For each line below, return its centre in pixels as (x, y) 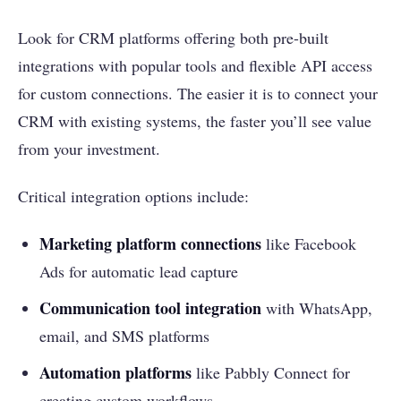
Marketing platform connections (150, 244)
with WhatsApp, (317, 308)
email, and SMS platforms (124, 336)
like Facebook (309, 244)
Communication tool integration (150, 308)
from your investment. (89, 149)
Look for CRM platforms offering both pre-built (173, 38)
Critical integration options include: (133, 196)
